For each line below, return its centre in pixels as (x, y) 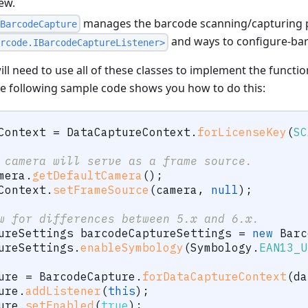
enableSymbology (132, 248)
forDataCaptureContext (214, 277)
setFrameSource (101, 190)
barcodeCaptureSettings (156, 233)
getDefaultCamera (87, 176)
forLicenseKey (242, 132)
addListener (63, 291)
